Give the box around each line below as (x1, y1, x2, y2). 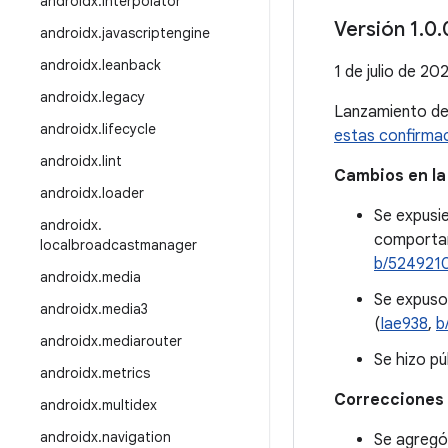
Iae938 (380, 314, 428, 334)
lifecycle (102, 120, 156, 138)
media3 (102, 300, 148, 318)
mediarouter (102, 332, 182, 350)
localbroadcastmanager (40, 236, 197, 254)
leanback (102, 56, 161, 74)
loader (102, 184, 144, 202)
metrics (102, 364, 150, 382)
